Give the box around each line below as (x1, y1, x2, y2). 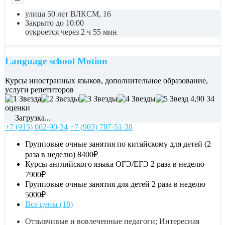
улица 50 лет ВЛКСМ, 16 (25, 9, 111, 18)
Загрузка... (13, 114, 51, 123)
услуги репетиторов (5, 85, 74, 94)
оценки (5, 103, 30, 113)
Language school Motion (5, 56, 107, 67)
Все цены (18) (25, 200, 73, 209)
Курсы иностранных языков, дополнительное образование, (5, 76, 208, 85)
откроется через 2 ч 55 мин (25, 27, 117, 36)
